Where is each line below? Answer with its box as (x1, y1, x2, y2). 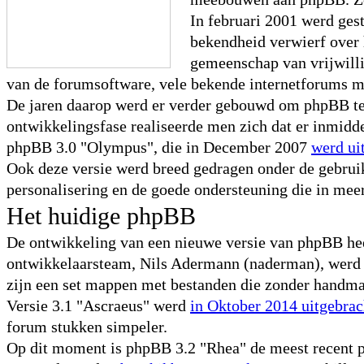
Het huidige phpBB (6, 202, 196, 229)
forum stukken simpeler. (6, 318, 167, 336)
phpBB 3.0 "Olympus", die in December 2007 (6, 138, 311, 156)
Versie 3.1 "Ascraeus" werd (6, 297, 190, 314)
